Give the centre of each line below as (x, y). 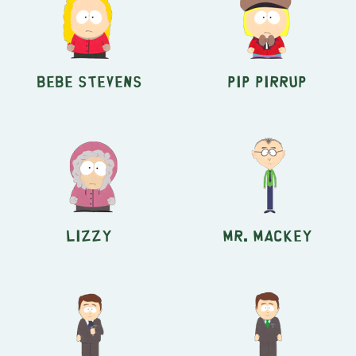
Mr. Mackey (267, 234)
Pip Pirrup (267, 80)
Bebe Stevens (89, 80)
